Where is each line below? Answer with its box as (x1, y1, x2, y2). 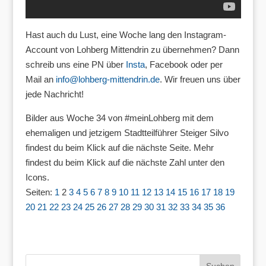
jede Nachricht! (25, 88, 84, 99)
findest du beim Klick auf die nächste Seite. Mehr (25, 142, 214, 153)
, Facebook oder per (144, 59, 223, 69)
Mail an (25, 74, 56, 84)
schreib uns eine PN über (25, 59, 126, 69)
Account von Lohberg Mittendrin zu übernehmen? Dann (25, 44, 239, 55)
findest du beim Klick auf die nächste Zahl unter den (25, 157, 224, 167)
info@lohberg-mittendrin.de (55, 74, 160, 84)
